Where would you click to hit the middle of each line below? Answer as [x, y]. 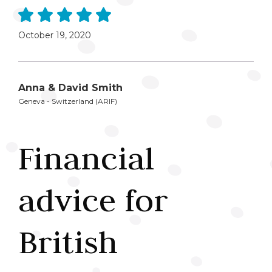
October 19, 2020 [55, 35]
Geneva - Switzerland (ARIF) [68, 101]
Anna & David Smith [70, 87]
